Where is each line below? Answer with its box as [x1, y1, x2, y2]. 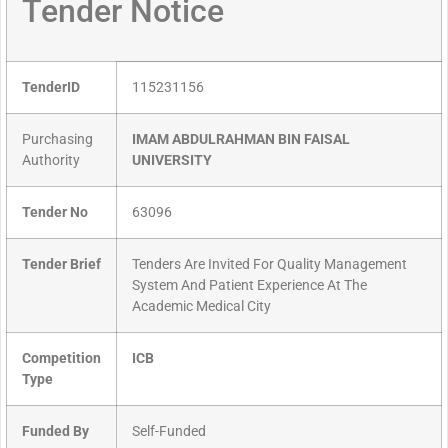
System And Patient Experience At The [132, 277, 367, 295]
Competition [22, 350, 101, 368]
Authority [22, 152, 80, 170]
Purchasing [22, 131, 93, 149]
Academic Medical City [132, 298, 271, 316]
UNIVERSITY [132, 152, 212, 170]
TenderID [22, 79, 80, 97]
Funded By [22, 423, 89, 441]
